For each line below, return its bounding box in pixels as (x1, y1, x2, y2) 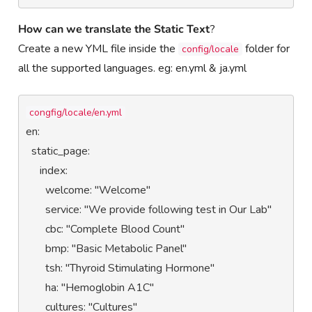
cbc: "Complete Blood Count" (26, 221, 46, 237)
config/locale (182, 42, 240, 56)
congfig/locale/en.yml (29, 105, 123, 119)
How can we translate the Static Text (18, 21, 210, 37)
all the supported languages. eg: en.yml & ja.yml (18, 60, 247, 76)
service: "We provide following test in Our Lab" (26, 201, 46, 217)
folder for (242, 40, 290, 56)
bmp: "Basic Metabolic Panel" (26, 240, 46, 256)
